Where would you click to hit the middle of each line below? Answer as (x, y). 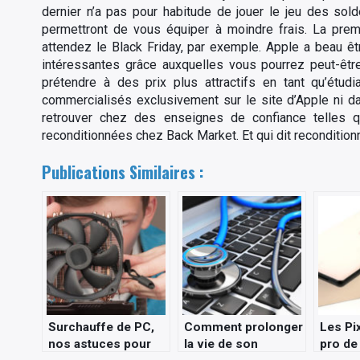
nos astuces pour (100, 344)
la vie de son (221, 344)
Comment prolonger (243, 327)
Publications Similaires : (123, 172)
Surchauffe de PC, (101, 327)
